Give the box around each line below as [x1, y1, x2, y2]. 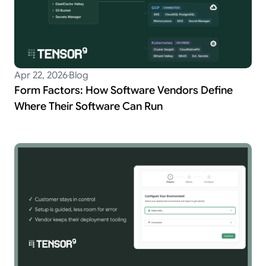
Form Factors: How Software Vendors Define [14, 84, 233, 97]
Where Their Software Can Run [14, 100, 163, 113]
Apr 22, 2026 [14, 69, 68, 82]
